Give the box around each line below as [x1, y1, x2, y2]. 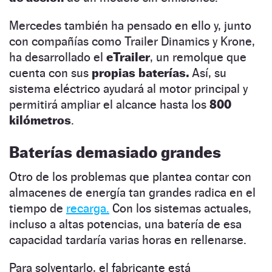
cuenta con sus [9, 65, 92, 80]
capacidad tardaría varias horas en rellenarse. [9, 232, 246, 247]
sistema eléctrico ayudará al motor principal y [9, 81, 248, 96]
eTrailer [106, 49, 150, 64]
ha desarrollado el [9, 49, 106, 64]
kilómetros [9, 112, 71, 127]
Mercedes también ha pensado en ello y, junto [9, 18, 251, 33]
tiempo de [9, 200, 66, 216]
